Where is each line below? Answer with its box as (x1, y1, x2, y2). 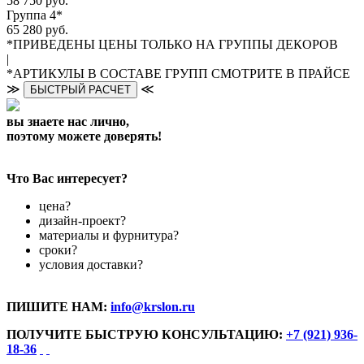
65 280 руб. (6, 23, 68, 37)
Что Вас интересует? (6, 171, 128, 186)
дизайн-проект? (39, 214, 126, 228)
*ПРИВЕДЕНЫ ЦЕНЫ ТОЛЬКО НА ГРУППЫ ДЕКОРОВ (6, 37, 338, 52)
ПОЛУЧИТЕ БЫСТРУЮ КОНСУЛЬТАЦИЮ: (6, 327, 286, 342)
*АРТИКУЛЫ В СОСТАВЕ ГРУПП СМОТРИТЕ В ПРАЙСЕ (6, 67, 350, 81)
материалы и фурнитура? (39, 228, 179, 243)
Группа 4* (6, 8, 63, 23)
